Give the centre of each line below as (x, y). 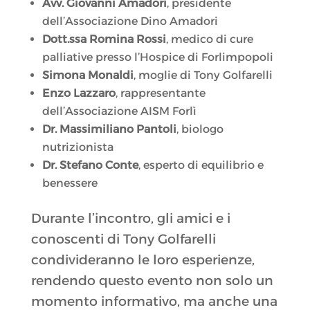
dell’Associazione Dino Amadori (130, 21)
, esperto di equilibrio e (201, 165)
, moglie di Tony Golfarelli (203, 75)
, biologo (200, 129)
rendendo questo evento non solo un (152, 281)
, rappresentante (160, 93)
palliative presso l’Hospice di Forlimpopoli (157, 57)
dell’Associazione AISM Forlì (119, 111)
